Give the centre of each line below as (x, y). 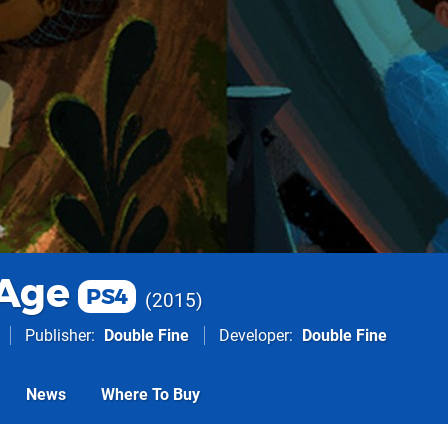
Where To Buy (150, 394)
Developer (254, 335)
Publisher (58, 335)
